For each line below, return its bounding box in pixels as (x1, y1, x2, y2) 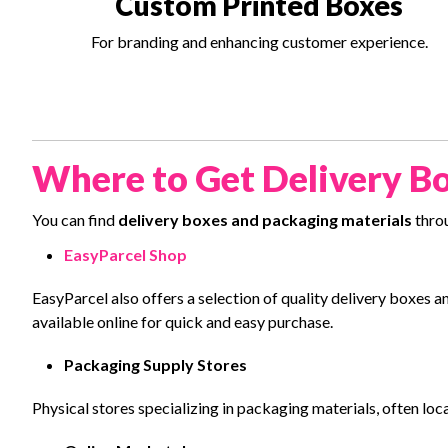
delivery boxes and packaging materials (118, 210, 412, 230)
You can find (32, 210, 118, 230)
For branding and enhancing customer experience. (90, 31, 428, 51)
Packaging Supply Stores (64, 355, 247, 375)
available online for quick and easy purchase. (32, 312, 333, 332)
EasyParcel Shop (64, 245, 187, 265)
